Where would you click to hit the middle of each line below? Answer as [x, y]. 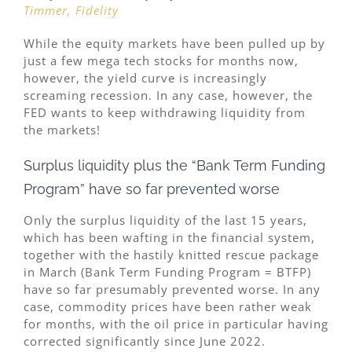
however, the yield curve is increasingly [145, 78]
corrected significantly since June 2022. [145, 341]
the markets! [62, 130]
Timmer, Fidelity [71, 11]
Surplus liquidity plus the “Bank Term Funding [174, 166]
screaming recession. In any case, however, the [168, 95]
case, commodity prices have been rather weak [168, 306]
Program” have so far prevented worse [152, 189]
